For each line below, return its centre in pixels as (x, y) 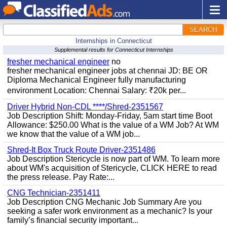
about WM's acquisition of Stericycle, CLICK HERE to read (112, 168)
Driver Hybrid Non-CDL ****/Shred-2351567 (85, 107)
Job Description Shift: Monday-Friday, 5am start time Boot (110, 116)
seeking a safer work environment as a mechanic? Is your (110, 211)
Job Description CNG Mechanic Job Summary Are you (104, 202)
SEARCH (203, 30)
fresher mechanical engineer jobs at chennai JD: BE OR (107, 71)
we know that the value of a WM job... (73, 134)
